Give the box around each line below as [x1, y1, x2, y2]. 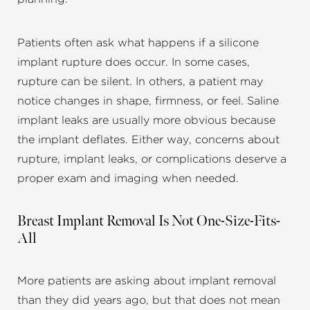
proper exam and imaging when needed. [17, 173, 239, 185]
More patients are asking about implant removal [17, 275, 276, 287]
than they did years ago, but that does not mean [17, 295, 280, 307]
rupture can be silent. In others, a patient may [17, 76, 263, 88]
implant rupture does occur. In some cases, [17, 57, 250, 69]
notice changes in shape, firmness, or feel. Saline [17, 95, 279, 107]
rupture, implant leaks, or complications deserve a [17, 154, 286, 165]
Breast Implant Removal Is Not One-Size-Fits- [17, 212, 280, 230]
